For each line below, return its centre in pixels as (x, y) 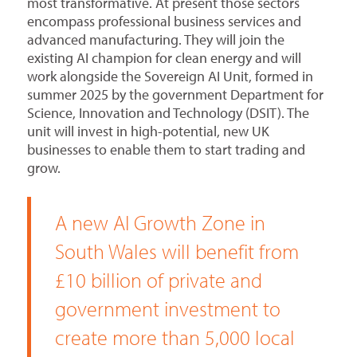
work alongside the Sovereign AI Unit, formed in (170, 76)
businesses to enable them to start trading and (166, 150)
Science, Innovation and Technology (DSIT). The (168, 113)
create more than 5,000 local (175, 338)
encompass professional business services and (164, 22)
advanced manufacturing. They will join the (155, 40)
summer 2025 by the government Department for (175, 95)
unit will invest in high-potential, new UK (148, 131)
